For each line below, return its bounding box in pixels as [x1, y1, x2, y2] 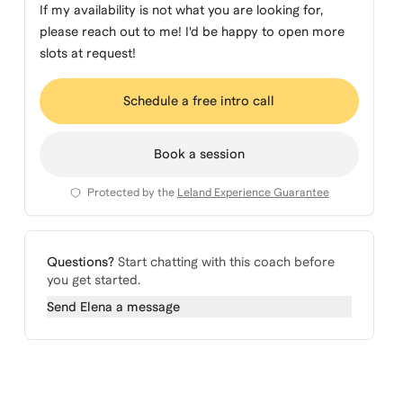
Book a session [153, 147, 245, 161]
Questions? [46, 255, 114, 269]
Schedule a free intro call [123, 94, 275, 108]
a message [112, 300, 180, 314]
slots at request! [39, 46, 136, 60]
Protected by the [86, 186, 175, 199]
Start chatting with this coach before [117, 255, 335, 269]
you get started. [46, 273, 140, 287]
